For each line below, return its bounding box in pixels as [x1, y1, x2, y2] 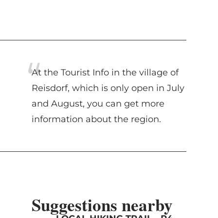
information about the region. [31, 113, 161, 125]
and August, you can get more [31, 98, 164, 109]
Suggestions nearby [31, 192, 173, 217]
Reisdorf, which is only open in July [31, 82, 184, 93]
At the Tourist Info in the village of [31, 67, 179, 78]
